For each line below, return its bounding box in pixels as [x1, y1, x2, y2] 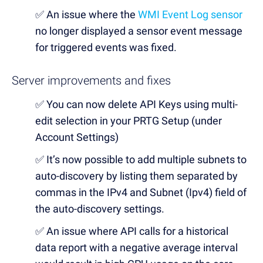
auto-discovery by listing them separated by [35, 169, 238, 182]
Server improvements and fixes [12, 73, 171, 87]
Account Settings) [35, 130, 119, 143]
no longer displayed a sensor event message [35, 24, 242, 37]
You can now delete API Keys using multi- [46, 97, 238, 110]
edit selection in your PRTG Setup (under [35, 114, 222, 127]
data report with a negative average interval [35, 241, 238, 254]
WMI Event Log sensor [138, 8, 242, 21]
